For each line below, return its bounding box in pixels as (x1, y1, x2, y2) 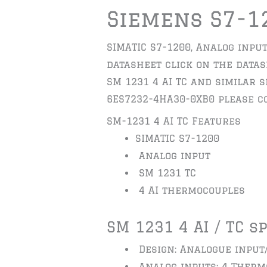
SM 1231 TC (135, 167, 196, 178)
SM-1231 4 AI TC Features (106, 115, 241, 126)
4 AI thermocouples (135, 184, 245, 195)
